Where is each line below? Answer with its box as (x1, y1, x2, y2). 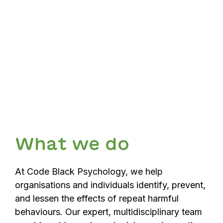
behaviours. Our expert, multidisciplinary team (15, 206, 202, 217)
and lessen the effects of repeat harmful (15, 193, 179, 204)
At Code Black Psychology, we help (15, 166, 163, 177)
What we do (15, 133, 129, 153)
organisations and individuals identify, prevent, (15, 179, 206, 190)
